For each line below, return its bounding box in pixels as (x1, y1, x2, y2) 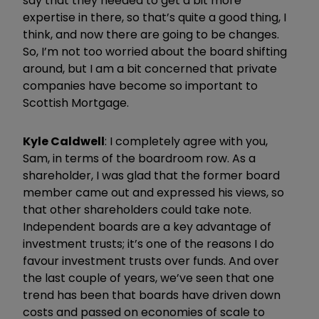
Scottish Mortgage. (23, 94, 129, 111)
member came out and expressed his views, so (23, 184, 284, 201)
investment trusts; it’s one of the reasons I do (23, 235, 274, 252)
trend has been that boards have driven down (23, 286, 281, 303)
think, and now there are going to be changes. (23, 26, 279, 43)
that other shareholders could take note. (23, 201, 251, 218)
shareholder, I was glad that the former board (23, 167, 280, 184)
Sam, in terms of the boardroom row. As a (23, 150, 256, 167)
